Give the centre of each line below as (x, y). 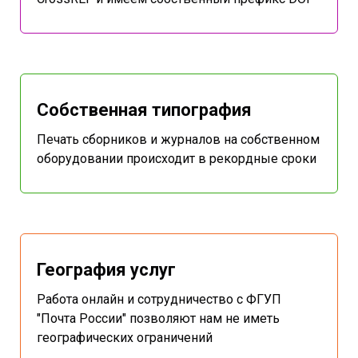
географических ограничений (125, 338)
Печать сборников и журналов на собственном (178, 140)
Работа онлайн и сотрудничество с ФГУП (159, 300)
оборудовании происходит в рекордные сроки (177, 159)
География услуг (106, 270)
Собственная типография (144, 110)
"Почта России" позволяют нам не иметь (158, 319)
